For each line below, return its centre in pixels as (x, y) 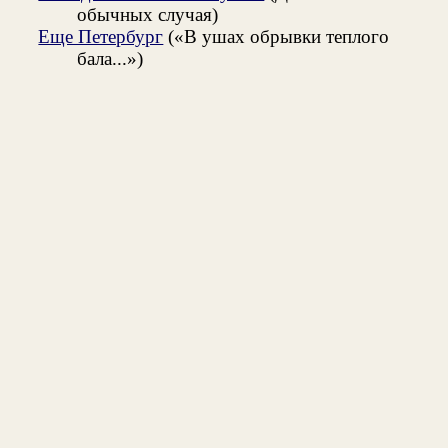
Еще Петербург (101, 36)
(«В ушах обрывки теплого (276, 36)
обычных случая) (147, 14)
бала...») (109, 58)
